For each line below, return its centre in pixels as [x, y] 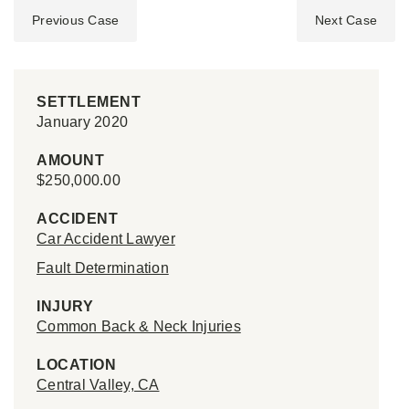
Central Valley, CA [98, 385]
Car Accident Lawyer [106, 239]
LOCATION [76, 365]
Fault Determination [103, 268]
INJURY [65, 307]
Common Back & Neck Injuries [139, 327]
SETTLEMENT [89, 102]
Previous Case [76, 21]
